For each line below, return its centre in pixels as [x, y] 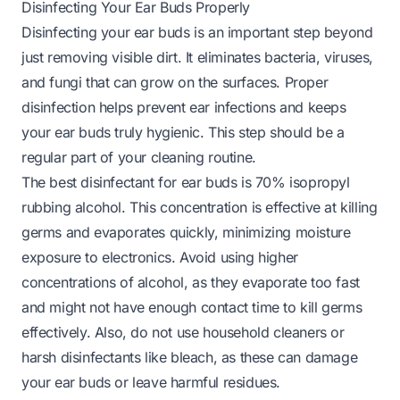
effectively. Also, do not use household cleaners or [183, 333]
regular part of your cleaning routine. [139, 158]
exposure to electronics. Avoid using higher [160, 258]
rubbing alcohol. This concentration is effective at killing [200, 208]
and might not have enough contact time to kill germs [192, 308]
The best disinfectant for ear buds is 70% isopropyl [186, 183]
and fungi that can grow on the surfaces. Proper [175, 83]
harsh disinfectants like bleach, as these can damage [190, 358]
